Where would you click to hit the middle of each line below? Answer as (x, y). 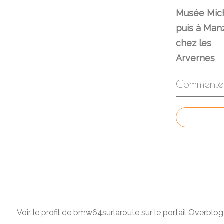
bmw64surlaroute (106, 212)
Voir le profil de (45, 212)
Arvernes (195, 58)
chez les (194, 43)
